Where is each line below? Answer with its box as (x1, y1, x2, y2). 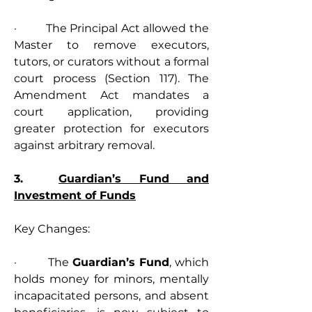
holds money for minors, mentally (14, 272, 209, 286)
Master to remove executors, (14, 38, 209, 52)
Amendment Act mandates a (14, 88, 209, 102)
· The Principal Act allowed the (14, 22, 209, 35)
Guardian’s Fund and (58, 172, 209, 185)
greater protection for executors (14, 122, 209, 135)
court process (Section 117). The (14, 72, 209, 85)
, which (169, 256, 209, 269)
